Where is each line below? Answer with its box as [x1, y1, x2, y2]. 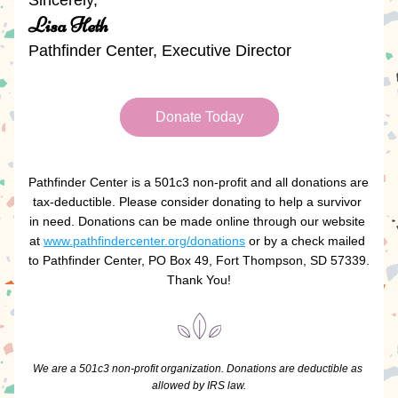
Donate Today [155, 109, 243, 124]
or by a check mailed [245, 234, 365, 248]
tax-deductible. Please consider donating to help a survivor [33, 195, 362, 209]
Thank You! [167, 273, 231, 287]
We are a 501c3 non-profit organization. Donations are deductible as [33, 362, 362, 375]
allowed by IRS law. [152, 379, 246, 392]
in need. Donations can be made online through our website [29, 214, 365, 228]
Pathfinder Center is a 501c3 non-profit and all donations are [28, 175, 369, 189]
